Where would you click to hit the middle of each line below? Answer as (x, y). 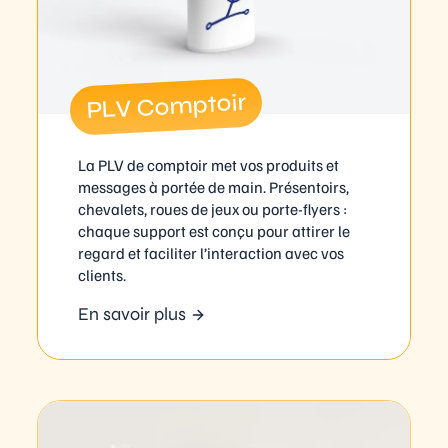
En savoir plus (132, 313)
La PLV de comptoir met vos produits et (209, 164)
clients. (102, 274)
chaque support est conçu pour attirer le (214, 230)
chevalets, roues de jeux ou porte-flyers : (213, 208)
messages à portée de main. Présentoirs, (214, 186)
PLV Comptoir (166, 106)
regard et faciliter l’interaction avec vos (211, 252)
